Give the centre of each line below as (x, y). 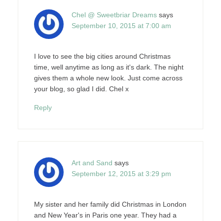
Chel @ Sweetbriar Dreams (114, 15)
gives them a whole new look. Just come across (108, 78)
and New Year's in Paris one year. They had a (105, 215)
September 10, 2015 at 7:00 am (121, 25)
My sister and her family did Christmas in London (110, 204)
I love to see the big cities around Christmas (102, 56)
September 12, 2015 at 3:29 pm (121, 173)
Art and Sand (92, 163)
